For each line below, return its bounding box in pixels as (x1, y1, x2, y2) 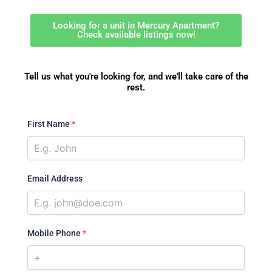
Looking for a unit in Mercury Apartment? (53, 20, 219, 32)
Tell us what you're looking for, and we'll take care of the (24, 71, 248, 83)
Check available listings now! (76, 29, 195, 41)
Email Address (27, 173, 83, 183)
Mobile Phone (27, 228, 83, 238)
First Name (27, 118, 72, 129)
